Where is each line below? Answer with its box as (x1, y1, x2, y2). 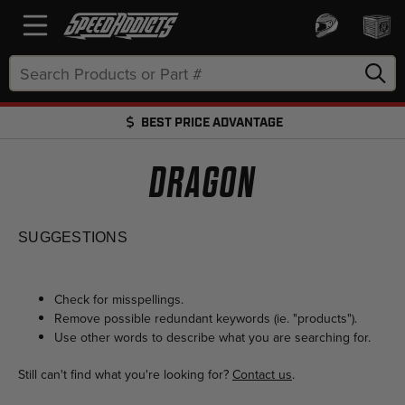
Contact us (232, 365, 292, 383)
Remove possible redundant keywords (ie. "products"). (54, 309, 357, 327)
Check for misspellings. (54, 290, 184, 308)
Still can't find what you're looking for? (18, 365, 232, 383)
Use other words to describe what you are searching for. (54, 328, 371, 346)
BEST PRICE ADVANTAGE (137, 115, 283, 131)
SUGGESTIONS (18, 230, 127, 245)
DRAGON (149, 160, 256, 206)
